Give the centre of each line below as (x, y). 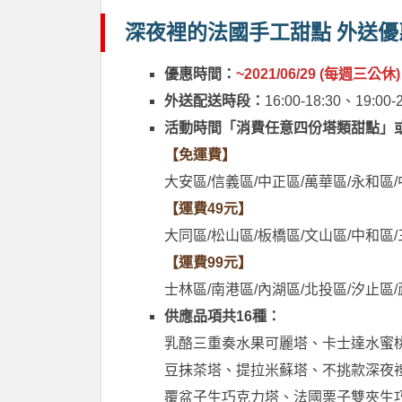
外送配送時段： (214, 100)
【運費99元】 (208, 262)
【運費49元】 (208, 208)
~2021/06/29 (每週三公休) (318, 74)
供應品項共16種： (223, 316)
